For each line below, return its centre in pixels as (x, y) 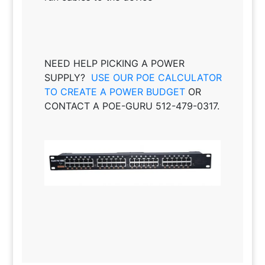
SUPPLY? (66, 78)
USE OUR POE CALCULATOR (156, 78)
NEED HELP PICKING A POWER (114, 64)
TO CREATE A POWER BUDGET (114, 92)
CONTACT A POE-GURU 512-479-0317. (132, 106)
